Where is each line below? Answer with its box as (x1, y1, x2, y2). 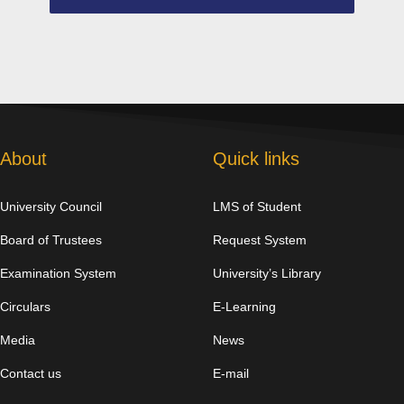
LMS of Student (213, 199, 302, 215)
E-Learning (213, 299, 277, 315)
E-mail (213, 366, 250, 381)
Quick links (213, 149, 300, 170)
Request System (213, 233, 308, 248)
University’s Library (213, 266, 322, 281)
